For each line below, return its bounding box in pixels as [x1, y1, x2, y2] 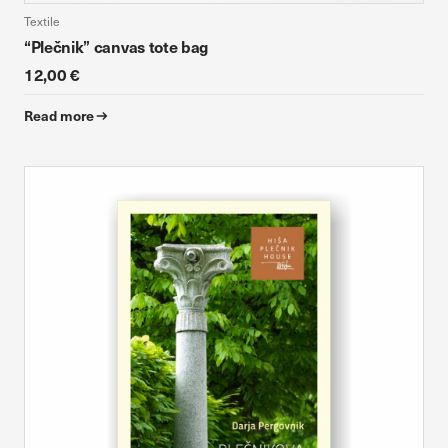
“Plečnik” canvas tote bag [24, 35, 208, 57]
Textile [24, 13, 60, 29]
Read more [24, 105, 94, 125]
